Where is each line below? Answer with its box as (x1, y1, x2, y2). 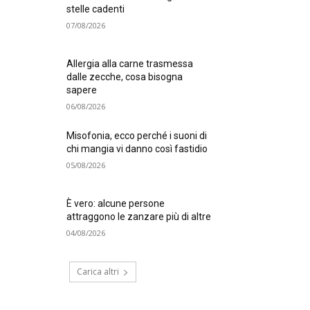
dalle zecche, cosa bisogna (66, 71, 183, 83)
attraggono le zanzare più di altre (66, 211, 212, 223)
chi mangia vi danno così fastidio (66, 143, 208, 155)
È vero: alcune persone (66, 198, 165, 210)
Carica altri (76, 266, 119, 278)
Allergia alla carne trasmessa (66, 58, 194, 70)
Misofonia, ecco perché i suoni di (66, 130, 208, 142)
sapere (66, 84, 98, 96)
